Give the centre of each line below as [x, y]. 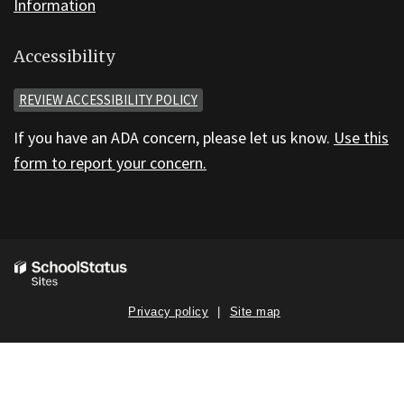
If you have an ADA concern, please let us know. [174, 137]
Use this [361, 137]
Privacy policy [169, 311]
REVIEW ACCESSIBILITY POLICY [108, 99]
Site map [255, 311]
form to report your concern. [110, 162]
